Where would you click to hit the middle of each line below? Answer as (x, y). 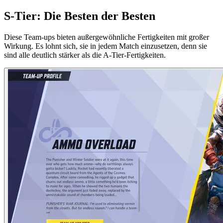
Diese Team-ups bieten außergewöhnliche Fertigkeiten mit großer (107, 37)
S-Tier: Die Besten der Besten (80, 16)
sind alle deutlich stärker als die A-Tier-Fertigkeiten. (85, 55)
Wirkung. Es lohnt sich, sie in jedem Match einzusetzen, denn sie (106, 46)
